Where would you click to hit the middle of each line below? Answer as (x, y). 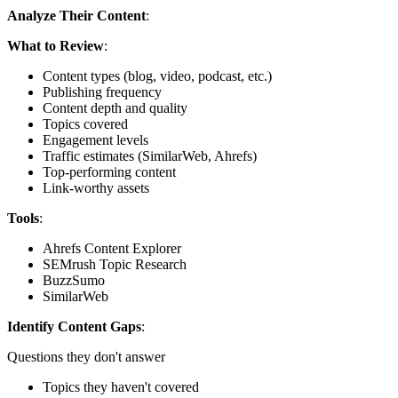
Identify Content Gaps (74, 327)
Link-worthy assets (96, 188)
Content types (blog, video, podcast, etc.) (157, 76)
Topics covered (85, 124)
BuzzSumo (74, 281)
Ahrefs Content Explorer (112, 249)
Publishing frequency (102, 92)
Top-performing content (109, 172)
